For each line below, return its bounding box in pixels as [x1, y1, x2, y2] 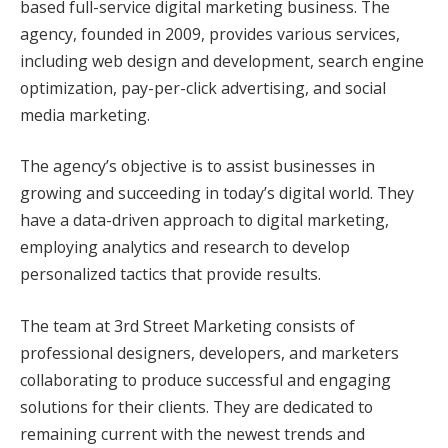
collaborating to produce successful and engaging [20, 368, 391, 391]
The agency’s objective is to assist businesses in [20, 155, 375, 178]
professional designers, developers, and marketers [20, 341, 399, 364]
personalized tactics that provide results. [20, 263, 321, 286]
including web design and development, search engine [20, 49, 424, 72]
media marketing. [20, 103, 150, 126]
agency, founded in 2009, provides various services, [20, 22, 400, 45]
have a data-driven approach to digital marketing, [20, 209, 389, 232]
